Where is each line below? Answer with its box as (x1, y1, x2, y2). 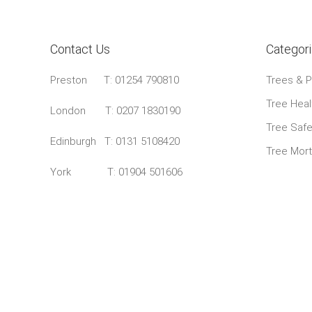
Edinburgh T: (50, 134, 116, 148)
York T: (50, 165, 118, 178)
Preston (50, 73, 104, 86)
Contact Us (50, 41, 110, 56)
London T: (50, 104, 116, 117)
